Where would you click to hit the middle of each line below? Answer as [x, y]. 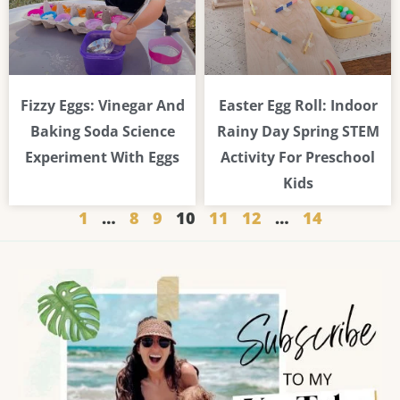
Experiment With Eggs [102, 157]
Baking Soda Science [102, 131]
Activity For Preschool [298, 157]
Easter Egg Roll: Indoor [298, 105]
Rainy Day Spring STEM [298, 131]
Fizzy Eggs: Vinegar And [102, 105]
